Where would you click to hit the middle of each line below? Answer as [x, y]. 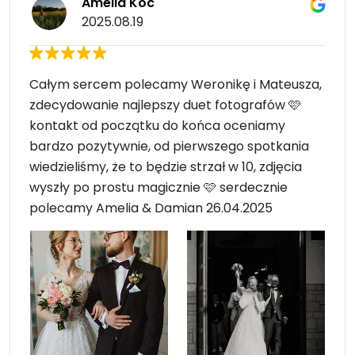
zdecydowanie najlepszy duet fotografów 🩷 [165, 105]
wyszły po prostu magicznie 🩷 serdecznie [158, 188]
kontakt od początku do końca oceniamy [157, 126]
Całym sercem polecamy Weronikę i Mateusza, [176, 85]
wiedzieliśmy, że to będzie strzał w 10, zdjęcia [166, 167]
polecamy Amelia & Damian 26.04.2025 [151, 208]
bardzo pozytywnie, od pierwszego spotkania [169, 147]
